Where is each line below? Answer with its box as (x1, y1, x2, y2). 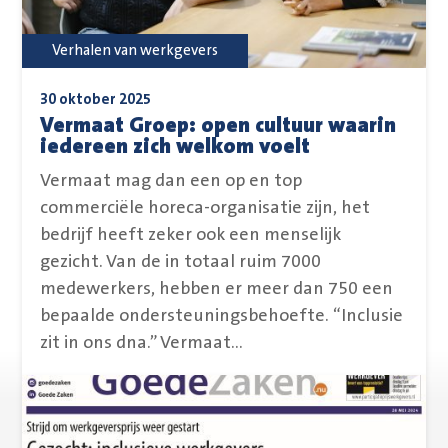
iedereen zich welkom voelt (40, 134, 311, 160)
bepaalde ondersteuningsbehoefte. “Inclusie (40, 305, 404, 326)
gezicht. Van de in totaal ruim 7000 (40, 251, 322, 272)
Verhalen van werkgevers (52, 41, 219, 59)
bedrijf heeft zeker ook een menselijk (40, 224, 342, 245)
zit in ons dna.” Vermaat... (40, 332, 244, 353)
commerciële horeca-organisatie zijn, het (40, 197, 371, 218)
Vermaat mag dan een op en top (40, 170, 303, 191)
